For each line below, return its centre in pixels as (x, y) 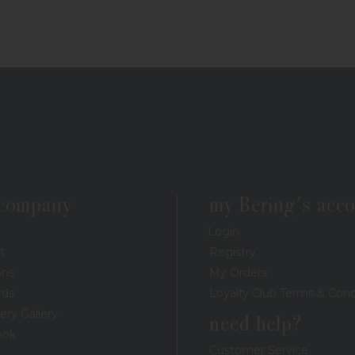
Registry (233, 252)
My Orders (238, 272)
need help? (256, 323)
